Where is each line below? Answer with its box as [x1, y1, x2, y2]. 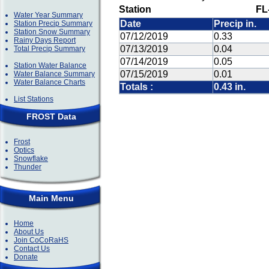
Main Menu [28, 193, 74, 203]
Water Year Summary [14, 11, 83, 19]
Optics [14, 146, 34, 154]
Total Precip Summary [14, 44, 85, 53]
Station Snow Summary [14, 28, 90, 36]
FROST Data [26, 112, 76, 121]
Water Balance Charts [14, 78, 85, 86]
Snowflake [14, 154, 48, 163]
